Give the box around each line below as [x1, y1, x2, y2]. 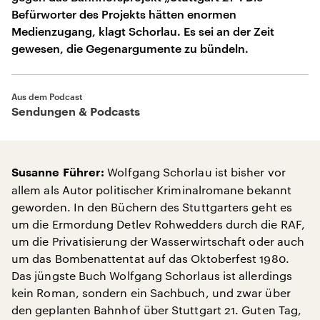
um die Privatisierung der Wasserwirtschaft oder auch [11, 234, 305, 248]
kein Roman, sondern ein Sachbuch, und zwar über [11, 286, 291, 299]
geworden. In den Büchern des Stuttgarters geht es [11, 200, 292, 214]
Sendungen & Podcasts [11, 106, 140, 118]
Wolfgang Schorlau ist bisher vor [104, 165, 286, 179]
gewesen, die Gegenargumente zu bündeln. [11, 41, 249, 55]
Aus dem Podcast [11, 91, 82, 101]
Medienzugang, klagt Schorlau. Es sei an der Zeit [11, 24, 274, 38]
